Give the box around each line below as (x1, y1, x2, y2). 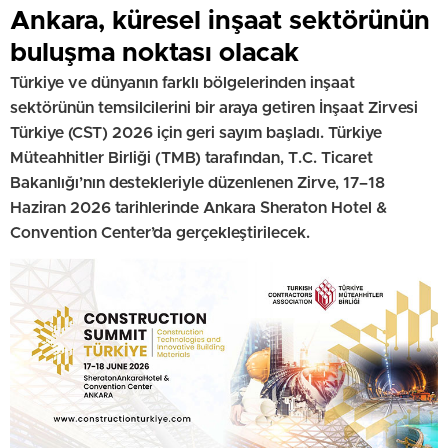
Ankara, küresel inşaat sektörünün (10, 7, 430, 34)
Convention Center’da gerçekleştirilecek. (10, 224, 310, 241)
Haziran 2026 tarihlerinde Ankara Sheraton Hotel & (10, 199, 387, 216)
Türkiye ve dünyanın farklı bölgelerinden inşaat (10, 74, 355, 91)
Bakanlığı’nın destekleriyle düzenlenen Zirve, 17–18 (10, 174, 385, 191)
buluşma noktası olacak (10, 39, 299, 66)
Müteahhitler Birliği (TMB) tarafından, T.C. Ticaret (10, 149, 373, 166)
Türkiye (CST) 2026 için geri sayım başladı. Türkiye (10, 124, 382, 141)
